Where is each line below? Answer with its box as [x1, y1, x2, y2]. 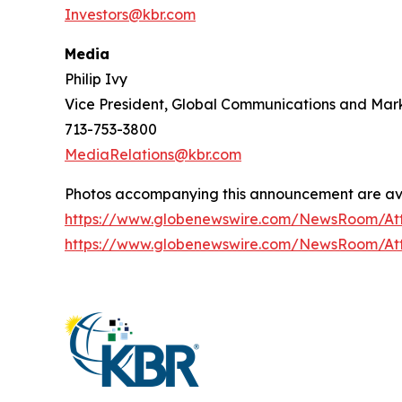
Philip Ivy [65, 70, 127, 88]
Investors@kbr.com [65, 5, 196, 23]
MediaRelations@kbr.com [65, 145, 241, 163]
